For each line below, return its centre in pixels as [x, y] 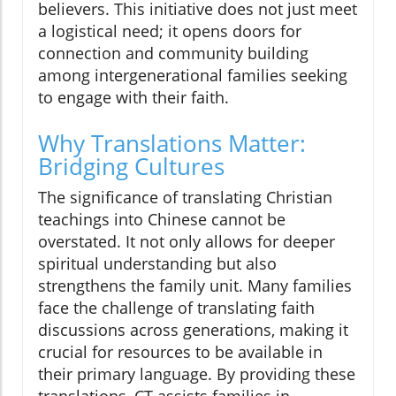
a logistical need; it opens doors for [170, 30]
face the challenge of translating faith [176, 307]
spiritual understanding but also [157, 263]
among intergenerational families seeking [193, 75]
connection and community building [173, 53]
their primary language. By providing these [197, 373]
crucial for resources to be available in [180, 351]
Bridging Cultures [131, 166]
